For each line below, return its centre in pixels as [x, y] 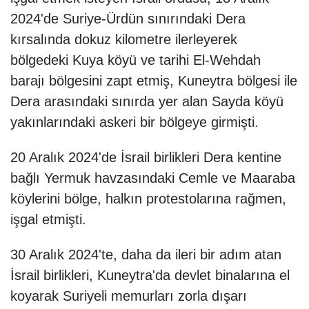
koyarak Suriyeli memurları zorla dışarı [129, 296]
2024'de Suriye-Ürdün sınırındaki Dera [128, 19]
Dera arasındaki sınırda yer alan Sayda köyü [147, 102]
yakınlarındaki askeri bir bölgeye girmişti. [134, 122]
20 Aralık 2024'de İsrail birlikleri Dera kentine [146, 158]
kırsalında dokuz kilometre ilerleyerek [124, 40]
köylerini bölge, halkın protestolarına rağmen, [148, 199]
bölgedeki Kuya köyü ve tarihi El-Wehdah [136, 60]
